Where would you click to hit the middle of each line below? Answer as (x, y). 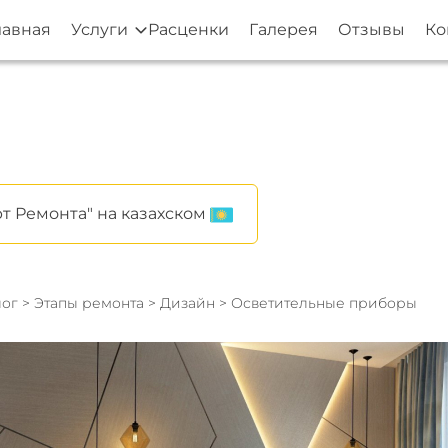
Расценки (188, 29)
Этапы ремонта (88, 303)
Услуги (99, 29)
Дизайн (189, 303)
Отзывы (371, 29)
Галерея (283, 29)
